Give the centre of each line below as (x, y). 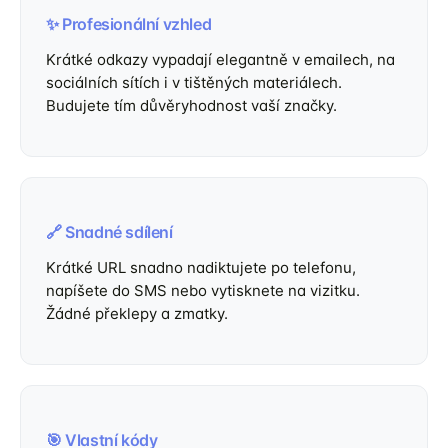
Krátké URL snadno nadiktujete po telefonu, (201, 267)
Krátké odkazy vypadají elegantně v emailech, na (220, 59)
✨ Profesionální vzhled (129, 24)
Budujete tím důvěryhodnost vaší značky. (191, 105)
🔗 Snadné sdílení (109, 232)
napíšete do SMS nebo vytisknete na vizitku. (203, 290)
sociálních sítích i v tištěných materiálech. (194, 82)
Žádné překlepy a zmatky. (137, 313)
